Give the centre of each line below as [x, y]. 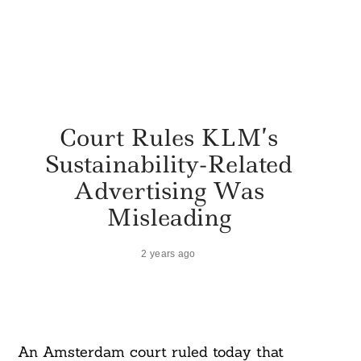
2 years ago [168, 253]
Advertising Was [168, 190]
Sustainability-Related [168, 164]
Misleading [168, 217]
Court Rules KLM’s [168, 137]
